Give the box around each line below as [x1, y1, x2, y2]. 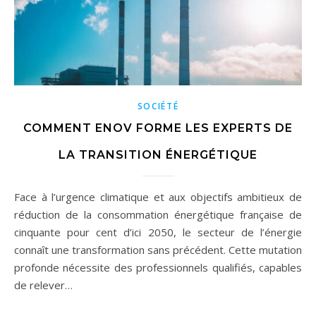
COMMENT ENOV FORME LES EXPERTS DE [23, 121, 293, 135]
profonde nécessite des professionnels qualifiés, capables [14, 260, 302, 274]
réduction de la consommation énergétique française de [14, 207, 302, 221]
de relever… [14, 277, 73, 292]
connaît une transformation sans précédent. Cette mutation [14, 242, 302, 257]
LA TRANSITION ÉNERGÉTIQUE [59, 147, 257, 162]
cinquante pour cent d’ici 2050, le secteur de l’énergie [14, 224, 302, 239]
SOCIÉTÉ [137, 99, 179, 112]
